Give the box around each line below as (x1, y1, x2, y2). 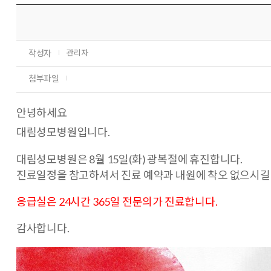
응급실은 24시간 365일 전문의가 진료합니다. (16, 195, 218, 208)
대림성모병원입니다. (16, 125, 110, 139)
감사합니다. (16, 221, 70, 235)
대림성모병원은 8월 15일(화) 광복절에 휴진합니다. (16, 152, 243, 166)
